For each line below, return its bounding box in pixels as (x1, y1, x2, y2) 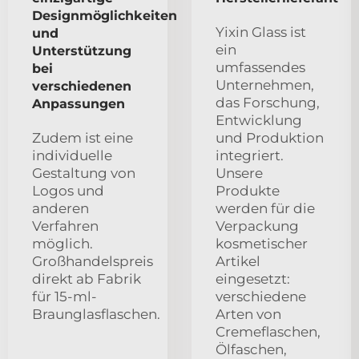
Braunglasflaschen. (32, 305, 160, 322)
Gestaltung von (32, 164, 135, 181)
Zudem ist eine (32, 129, 133, 146)
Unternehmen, (216, 76, 314, 93)
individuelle (32, 147, 112, 163)
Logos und (32, 182, 104, 199)
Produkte (216, 182, 280, 199)
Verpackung (216, 217, 299, 234)
